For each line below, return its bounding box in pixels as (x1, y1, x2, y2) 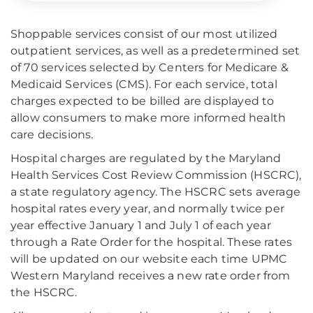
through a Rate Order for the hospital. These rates (10, 235, 293, 249)
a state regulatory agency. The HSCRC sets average (10, 185, 300, 198)
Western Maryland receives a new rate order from (10, 269, 291, 282)
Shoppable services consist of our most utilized (10, 27, 278, 41)
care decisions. (10, 128, 94, 141)
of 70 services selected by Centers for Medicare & (10, 61, 289, 74)
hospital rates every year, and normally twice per (10, 202, 284, 215)
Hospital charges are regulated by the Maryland (10, 152, 282, 165)
